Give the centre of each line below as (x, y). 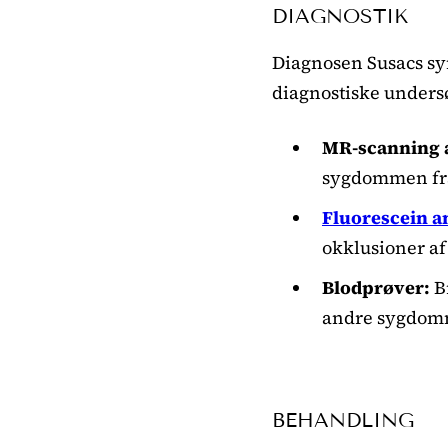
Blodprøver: (376, 287)
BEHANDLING (343, 419)
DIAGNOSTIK (340, 15)
